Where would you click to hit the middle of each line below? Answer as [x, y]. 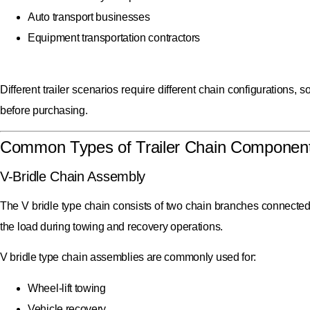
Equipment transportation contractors [114, 38]
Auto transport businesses [89, 17]
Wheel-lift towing [67, 288]
